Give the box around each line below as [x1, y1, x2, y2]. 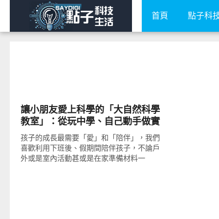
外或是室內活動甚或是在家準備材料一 [20, 154, 145, 162]
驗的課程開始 [20, 128, 76, 138]
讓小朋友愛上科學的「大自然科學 [20, 105, 160, 115]
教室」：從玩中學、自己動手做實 [20, 116, 160, 127]
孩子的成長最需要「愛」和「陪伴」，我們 [20, 133, 160, 142]
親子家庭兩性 [27, 88, 75, 97]
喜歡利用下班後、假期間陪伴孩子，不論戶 [20, 144, 160, 152]
